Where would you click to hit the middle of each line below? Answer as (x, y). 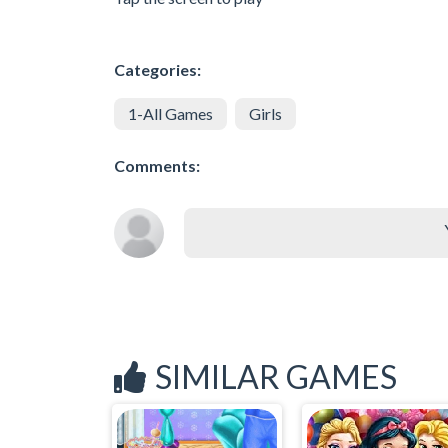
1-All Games (170, 114)
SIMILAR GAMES (276, 377)
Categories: (157, 70)
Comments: (157, 166)
